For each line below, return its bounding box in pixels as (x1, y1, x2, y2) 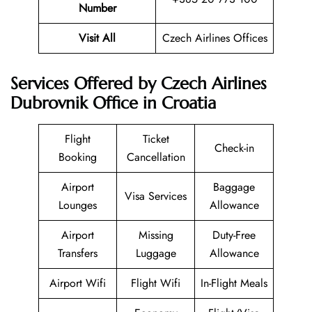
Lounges (58, 196, 97, 213)
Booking (58, 148, 97, 165)
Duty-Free (212, 226, 256, 243)
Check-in (214, 139, 254, 156)
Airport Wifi (49, 274, 106, 291)
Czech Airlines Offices (162, 30, 267, 47)
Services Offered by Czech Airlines (10, 72, 267, 94)
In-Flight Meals (201, 274, 267, 291)
